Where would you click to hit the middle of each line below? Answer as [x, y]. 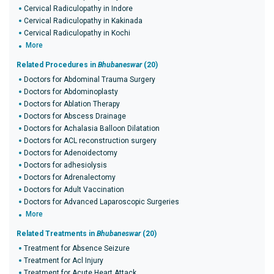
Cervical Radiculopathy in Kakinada [83, 21]
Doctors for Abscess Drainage [75, 116]
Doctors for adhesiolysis [65, 165]
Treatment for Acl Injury [64, 261]
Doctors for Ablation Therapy [72, 104]
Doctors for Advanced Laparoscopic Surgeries [102, 202]
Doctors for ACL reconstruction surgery [90, 141]
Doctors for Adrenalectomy [70, 177]
